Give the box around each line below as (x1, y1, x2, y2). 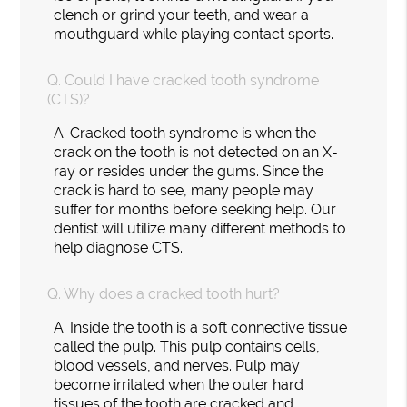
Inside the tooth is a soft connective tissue (70, 318, 348, 336)
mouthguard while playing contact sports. (54, 25, 334, 43)
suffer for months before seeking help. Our (54, 200, 337, 218)
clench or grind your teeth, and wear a (54, 5, 310, 24)
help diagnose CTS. (54, 238, 184, 256)
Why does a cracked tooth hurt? (64, 284, 281, 303)
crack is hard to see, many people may (54, 181, 314, 199)
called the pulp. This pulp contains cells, (54, 337, 321, 355)
